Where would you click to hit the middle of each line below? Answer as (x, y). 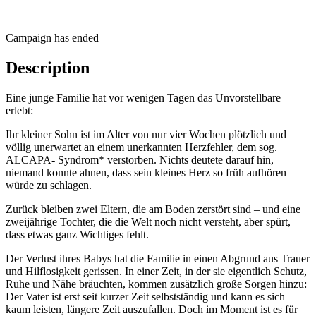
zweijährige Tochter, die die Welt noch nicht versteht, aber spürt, (148, 221)
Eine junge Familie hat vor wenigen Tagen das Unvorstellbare (143, 97)
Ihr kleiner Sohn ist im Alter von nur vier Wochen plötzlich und (146, 134)
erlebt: (19, 110)
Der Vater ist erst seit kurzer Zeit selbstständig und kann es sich (145, 296)
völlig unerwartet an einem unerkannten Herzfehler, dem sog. (141, 147)
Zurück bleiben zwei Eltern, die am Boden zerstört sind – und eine (153, 209)
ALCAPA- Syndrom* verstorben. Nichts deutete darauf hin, (140, 159)
